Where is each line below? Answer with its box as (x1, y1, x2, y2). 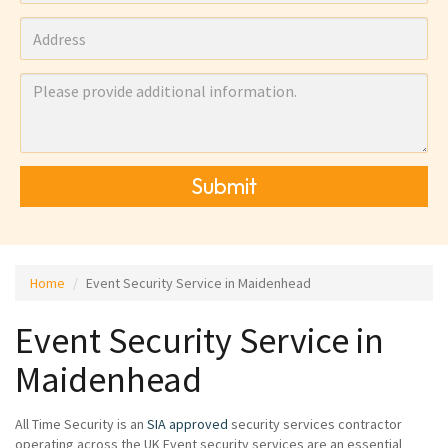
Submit (191, 172, 257, 200)
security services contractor (228, 415, 402, 433)
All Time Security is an (15, 415, 147, 433)
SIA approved (147, 415, 228, 433)
